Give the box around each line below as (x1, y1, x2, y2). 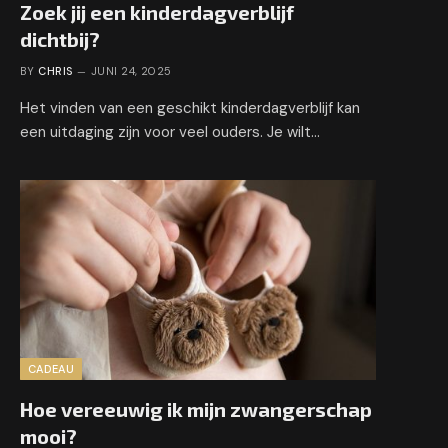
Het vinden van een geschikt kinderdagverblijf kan (20, 97, 360, 118)
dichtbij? (20, 26, 100, 51)
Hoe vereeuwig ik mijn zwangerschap (20, 396, 372, 421)
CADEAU (28, 361, 74, 376)
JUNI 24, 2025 (91, 63, 172, 78)
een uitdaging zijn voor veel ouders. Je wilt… (20, 121, 320, 142)
